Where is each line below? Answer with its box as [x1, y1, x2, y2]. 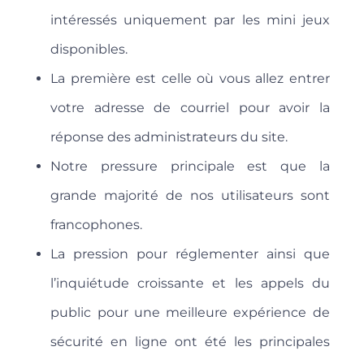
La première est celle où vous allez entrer [50, 71, 330, 87]
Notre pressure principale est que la [50, 158, 330, 175]
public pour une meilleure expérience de [50, 305, 330, 321]
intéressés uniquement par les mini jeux [50, 12, 330, 28]
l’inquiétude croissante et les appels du [50, 275, 330, 292]
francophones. [50, 217, 143, 233]
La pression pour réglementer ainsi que [50, 246, 330, 262]
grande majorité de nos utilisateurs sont [50, 188, 330, 204]
